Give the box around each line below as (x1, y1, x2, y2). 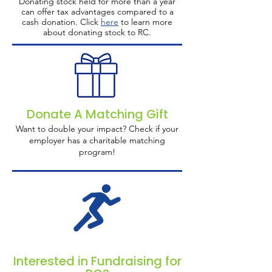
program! (79, 146, 115, 157)
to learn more (118, 16, 172, 27)
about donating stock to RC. (43, 27, 151, 38)
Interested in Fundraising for (13, 253, 182, 270)
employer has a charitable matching (29, 135, 165, 146)
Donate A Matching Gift (26, 106, 168, 123)
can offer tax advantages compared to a (21, 6, 174, 17)
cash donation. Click (22, 16, 101, 27)
